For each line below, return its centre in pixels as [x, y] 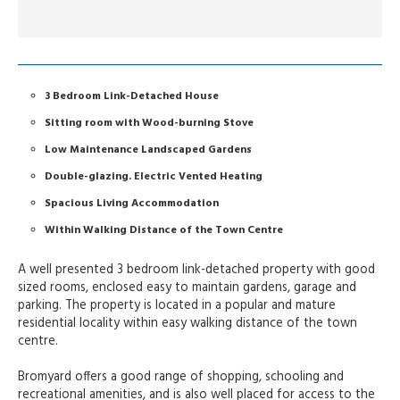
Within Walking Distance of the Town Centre [164, 231]
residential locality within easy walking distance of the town [187, 324]
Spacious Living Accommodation [132, 204]
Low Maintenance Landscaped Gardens [148, 150]
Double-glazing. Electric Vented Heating [154, 177]
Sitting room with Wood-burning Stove [149, 124]
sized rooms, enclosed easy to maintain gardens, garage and [187, 288]
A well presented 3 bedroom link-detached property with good [196, 271]
